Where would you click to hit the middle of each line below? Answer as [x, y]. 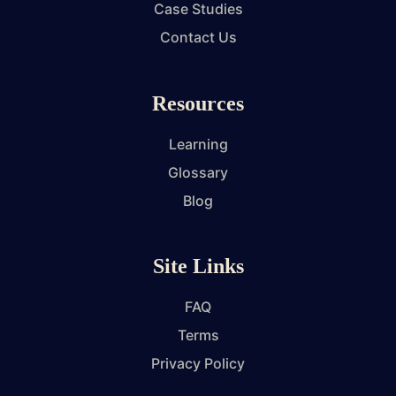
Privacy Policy [198, 364]
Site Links [198, 267]
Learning [198, 144]
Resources [198, 103]
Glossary [198, 172]
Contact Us [198, 37]
